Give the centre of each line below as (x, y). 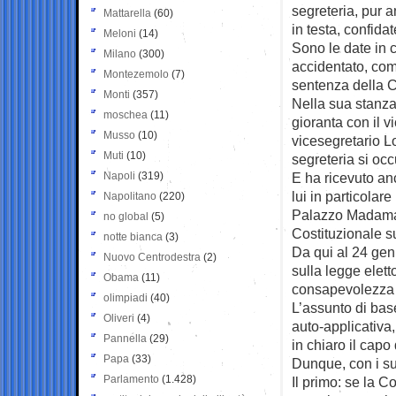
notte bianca (133, 236)
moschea (126, 114)
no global (126, 216)
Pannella (125, 338)
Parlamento (131, 379)
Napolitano (130, 196)
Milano (120, 53)
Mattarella (127, 13)
